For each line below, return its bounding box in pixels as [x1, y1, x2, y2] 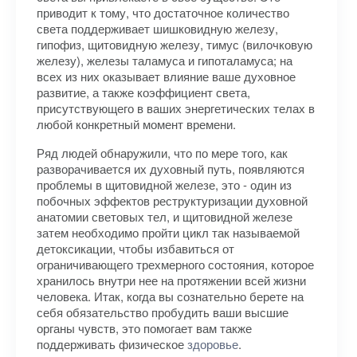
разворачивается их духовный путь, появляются [37, 160, 304, 177]
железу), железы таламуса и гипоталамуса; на [37, 52, 292, 69]
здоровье [187, 335, 238, 352]
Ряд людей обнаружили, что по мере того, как [37, 144, 288, 161]
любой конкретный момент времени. [37, 116, 236, 132]
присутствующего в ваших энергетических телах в [37, 100, 315, 116]
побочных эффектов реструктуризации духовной [37, 192, 308, 209]
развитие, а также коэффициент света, [37, 84, 250, 100]
